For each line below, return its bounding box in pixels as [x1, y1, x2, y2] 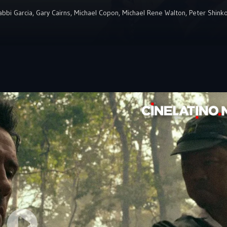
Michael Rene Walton [122, 8, 185, 17]
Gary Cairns [36, 8, 70, 17]
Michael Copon [74, 8, 119, 17]
